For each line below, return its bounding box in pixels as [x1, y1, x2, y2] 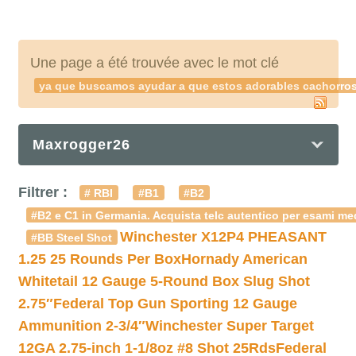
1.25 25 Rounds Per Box [17, 251, 181, 267]
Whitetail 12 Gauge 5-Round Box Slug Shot [17, 273, 310, 289]
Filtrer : [17, 184, 72, 200]
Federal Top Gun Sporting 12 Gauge [52, 296, 297, 311]
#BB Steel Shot [31, 231, 113, 244]
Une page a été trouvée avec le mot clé [29, 55, 279, 71]
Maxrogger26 [32, 137, 130, 153]
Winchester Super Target [145, 318, 314, 334]
